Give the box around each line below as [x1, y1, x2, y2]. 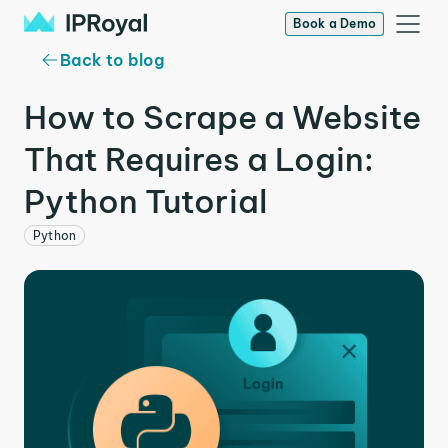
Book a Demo [293, 16, 376, 31]
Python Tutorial [24, 181, 268, 221]
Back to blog [60, 50, 164, 70]
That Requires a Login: [24, 139, 374, 179]
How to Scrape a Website [24, 97, 421, 137]
